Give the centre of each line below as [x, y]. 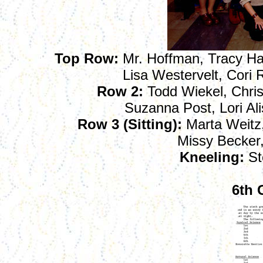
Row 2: [120, 91]
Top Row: [87, 58]
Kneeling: [212, 157]
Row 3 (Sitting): [129, 124]
